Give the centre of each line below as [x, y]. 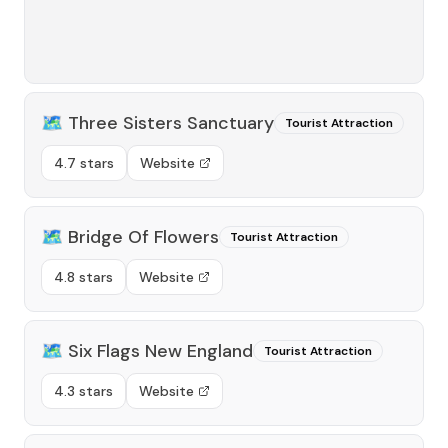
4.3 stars [83, 391]
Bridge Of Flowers [143, 237]
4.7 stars [84, 163]
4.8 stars [83, 277]
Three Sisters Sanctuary [171, 123]
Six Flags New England [160, 351]
